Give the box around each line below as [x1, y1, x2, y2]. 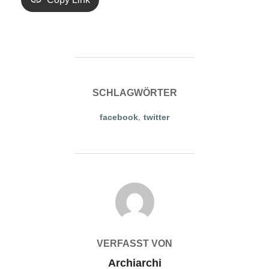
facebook [100, 112, 138, 122]
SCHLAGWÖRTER [92, 87, 177, 98]
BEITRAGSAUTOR [92, 183, 177, 194]
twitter [144, 112, 169, 122]
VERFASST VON [97, 238, 172, 249]
